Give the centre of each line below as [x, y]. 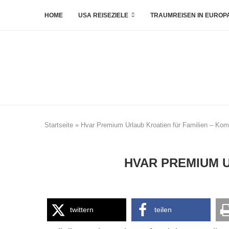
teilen [163, 210]
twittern [82, 210]
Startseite [59, 125]
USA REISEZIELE [103, 15]
